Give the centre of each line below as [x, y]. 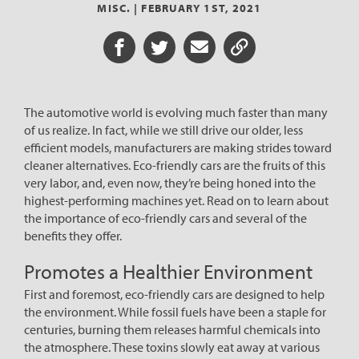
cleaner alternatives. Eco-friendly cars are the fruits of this [175, 165]
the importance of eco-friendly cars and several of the [165, 218]
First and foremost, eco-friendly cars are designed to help [174, 294]
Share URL [263, 52]
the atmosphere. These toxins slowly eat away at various [172, 347]
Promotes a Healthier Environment [168, 271]
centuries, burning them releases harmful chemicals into [172, 329]
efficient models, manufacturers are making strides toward [178, 147]
